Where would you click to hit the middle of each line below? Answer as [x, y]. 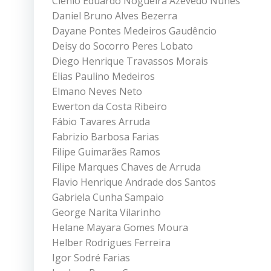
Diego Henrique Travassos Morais [130, 61]
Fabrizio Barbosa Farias [106, 136]
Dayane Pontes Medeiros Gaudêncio [134, 31]
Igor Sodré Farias [91, 257]
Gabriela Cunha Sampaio [108, 197]
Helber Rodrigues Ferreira [111, 242]
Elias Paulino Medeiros [103, 76]
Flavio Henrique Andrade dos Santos [134, 182]
